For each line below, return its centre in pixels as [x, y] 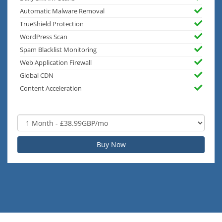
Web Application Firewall [56, 63]
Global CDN [37, 76]
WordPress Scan [44, 37]
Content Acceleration [51, 89]
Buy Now [111, 145]
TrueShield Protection [52, 24]
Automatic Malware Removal [62, 11]
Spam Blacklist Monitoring [58, 50]
